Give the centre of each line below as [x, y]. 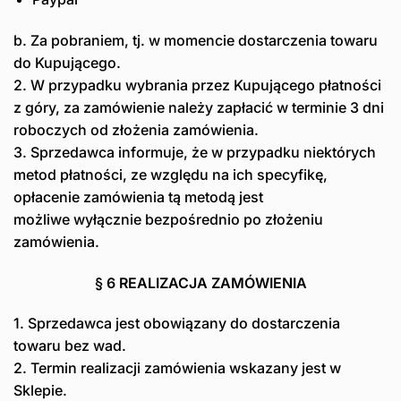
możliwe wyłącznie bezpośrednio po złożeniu [168, 219]
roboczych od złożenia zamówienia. [136, 129]
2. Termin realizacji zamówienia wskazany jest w [177, 368]
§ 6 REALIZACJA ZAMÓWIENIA [200, 282]
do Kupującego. [67, 62]
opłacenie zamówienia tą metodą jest [138, 196]
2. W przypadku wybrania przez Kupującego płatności [197, 85]
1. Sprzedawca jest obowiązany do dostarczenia [177, 324]
